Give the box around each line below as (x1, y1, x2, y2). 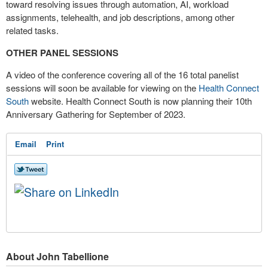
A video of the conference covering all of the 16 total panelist (6, 68, 239, 81)
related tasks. (6, 24, 59, 36)
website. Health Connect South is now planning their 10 (29, 95, 245, 107)
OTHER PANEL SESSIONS (6, 46, 118, 59)
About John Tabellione (6, 249, 109, 263)
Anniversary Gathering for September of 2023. (6, 108, 185, 120)
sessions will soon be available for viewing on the (6, 81, 199, 94)
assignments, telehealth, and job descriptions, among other (6, 11, 234, 23)
